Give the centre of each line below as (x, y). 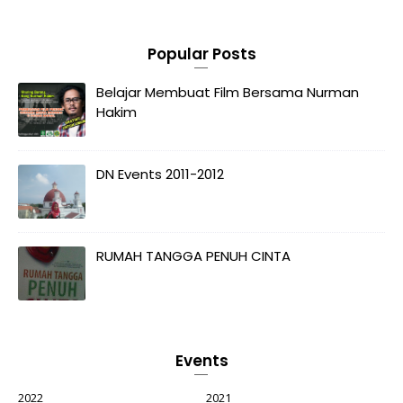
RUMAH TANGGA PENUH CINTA (193, 256)
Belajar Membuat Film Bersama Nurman (228, 93)
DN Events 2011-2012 (160, 175)
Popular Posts (201, 54)
